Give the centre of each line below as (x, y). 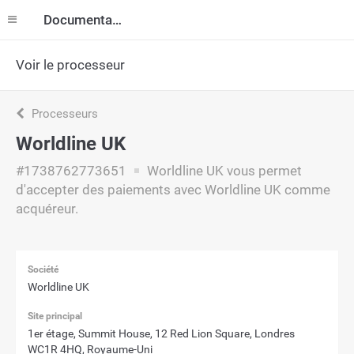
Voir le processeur (70, 65)
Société (43, 269)
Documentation (117, 20)
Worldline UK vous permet (223, 171)
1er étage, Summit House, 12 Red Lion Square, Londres (161, 333)
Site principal (55, 316)
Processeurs (63, 114)
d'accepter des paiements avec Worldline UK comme (173, 190)
